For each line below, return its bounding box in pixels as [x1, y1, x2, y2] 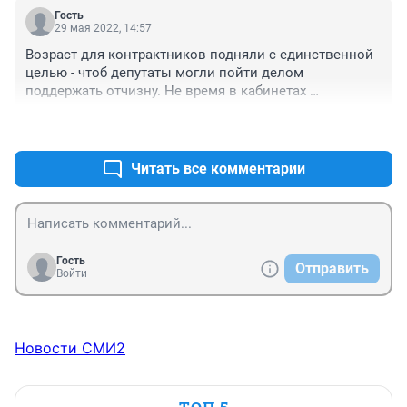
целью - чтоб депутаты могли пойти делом [25, 64, 303, 81]
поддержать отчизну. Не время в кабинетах [25, 82, 306, 99]
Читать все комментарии [131, 159, 305, 177]
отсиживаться [25, 100, 116, 117]
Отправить [295, 259, 369, 277]
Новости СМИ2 [15, 338, 125, 357]
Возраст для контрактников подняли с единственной [25, 45, 373, 63]
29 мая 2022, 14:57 [55, 21, 152, 35]
